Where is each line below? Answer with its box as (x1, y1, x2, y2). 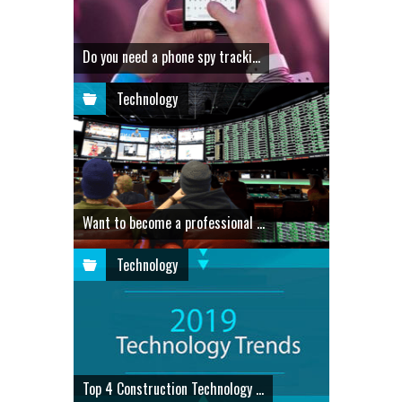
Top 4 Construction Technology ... (82, 377, 264, 399)
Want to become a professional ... (82, 211, 265, 233)
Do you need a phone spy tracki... (82, 45, 260, 67)
